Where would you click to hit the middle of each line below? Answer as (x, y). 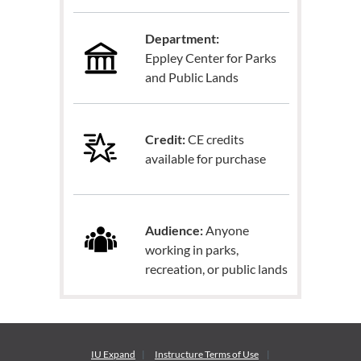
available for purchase (206, 159)
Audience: (174, 230)
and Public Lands (192, 77)
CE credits (215, 139)
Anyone (226, 230)
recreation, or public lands (217, 269)
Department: (184, 38)
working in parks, (192, 250)
